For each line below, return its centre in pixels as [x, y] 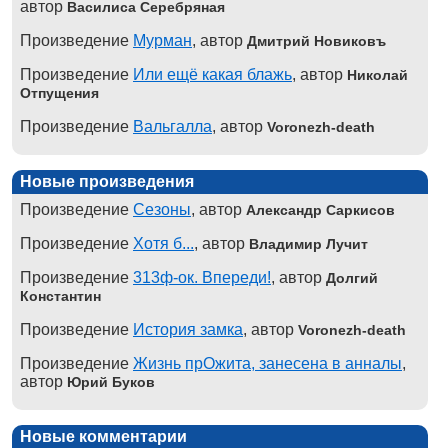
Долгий [352, 277]
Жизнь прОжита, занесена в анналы [267, 363]
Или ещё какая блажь [212, 74]
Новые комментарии [103, 436]
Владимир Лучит [308, 243]
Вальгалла [172, 126]
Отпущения [59, 92]
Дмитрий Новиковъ [316, 40]
